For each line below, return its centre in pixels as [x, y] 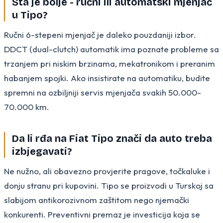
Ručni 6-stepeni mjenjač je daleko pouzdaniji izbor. [100, 34]
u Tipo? [30, 15]
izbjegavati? [42, 151]
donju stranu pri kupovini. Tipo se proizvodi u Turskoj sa [109, 185]
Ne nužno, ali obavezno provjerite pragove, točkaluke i [107, 171]
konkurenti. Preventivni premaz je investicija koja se [102, 214]
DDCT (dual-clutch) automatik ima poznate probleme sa [111, 49]
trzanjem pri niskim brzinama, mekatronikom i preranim [110, 63]
